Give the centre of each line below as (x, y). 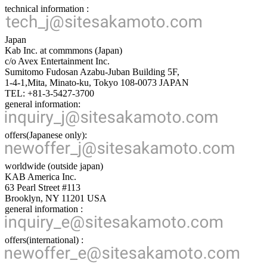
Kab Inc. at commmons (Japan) (63, 50)
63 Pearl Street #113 (43, 187)
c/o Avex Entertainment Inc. (57, 61)
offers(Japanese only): (46, 135)
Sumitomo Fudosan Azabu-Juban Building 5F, (92, 72)
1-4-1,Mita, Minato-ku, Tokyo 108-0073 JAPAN (97, 82)
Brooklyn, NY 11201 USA (56, 198)
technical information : (47, 8)
